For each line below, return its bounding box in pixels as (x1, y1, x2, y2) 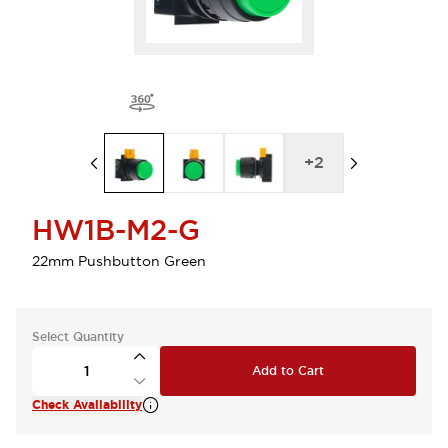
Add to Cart (252, 363, 324, 379)
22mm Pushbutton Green (32, 252, 206, 270)
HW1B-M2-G (32, 212, 200, 248)
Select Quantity (32, 329, 124, 345)
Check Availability (32, 397, 142, 413)
